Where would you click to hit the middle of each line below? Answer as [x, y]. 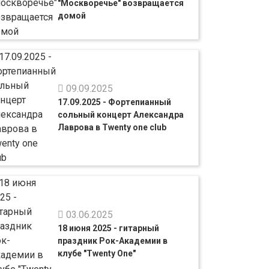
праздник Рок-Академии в [113, 240]
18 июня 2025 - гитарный [109, 228]
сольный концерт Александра [121, 114]
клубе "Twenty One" [97, 253]
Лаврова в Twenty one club [112, 127]
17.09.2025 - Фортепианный [115, 102]
